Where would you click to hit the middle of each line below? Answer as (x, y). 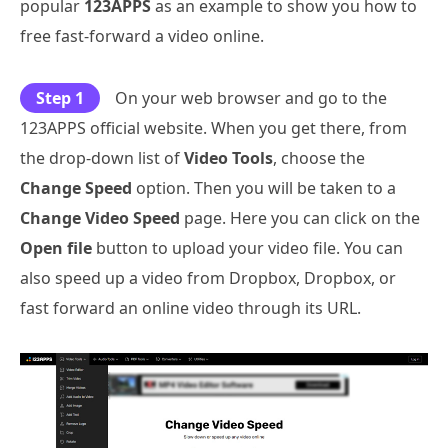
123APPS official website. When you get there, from (213, 127)
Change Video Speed (100, 217)
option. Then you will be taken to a (264, 187)
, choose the (319, 157)
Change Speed (76, 187)
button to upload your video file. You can (247, 247)
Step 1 (60, 97)
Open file (56, 247)
